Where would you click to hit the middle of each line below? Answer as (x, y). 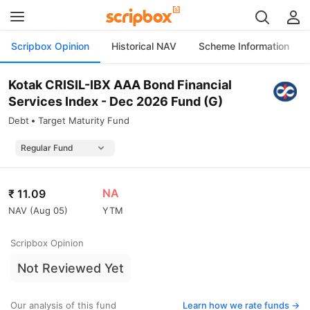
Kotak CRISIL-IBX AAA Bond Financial (120, 85)
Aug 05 (49, 210)
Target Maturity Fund (84, 120)
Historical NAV (144, 46)
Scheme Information (244, 46)
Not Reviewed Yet (71, 268)
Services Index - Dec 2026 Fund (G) (116, 101)
